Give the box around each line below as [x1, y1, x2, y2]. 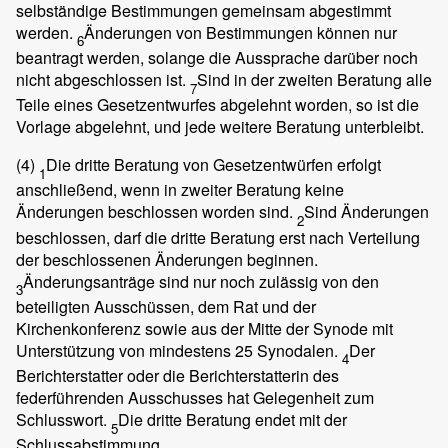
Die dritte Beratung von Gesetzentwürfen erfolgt [46, 153, 381, 177]
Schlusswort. [16, 408, 111, 431]
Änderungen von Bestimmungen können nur [84, 20, 397, 44]
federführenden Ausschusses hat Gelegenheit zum [16, 386, 374, 409]
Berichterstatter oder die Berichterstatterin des [16, 364, 339, 387]
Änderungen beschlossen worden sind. [16, 200, 297, 224]
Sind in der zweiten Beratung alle [197, 68, 432, 92]
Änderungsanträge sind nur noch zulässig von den [23, 269, 379, 293]
